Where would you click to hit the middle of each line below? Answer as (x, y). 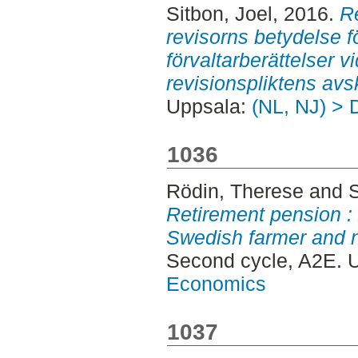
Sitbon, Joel (219, 13)
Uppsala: (209, 106)
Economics (216, 283)
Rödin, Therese (235, 191)
